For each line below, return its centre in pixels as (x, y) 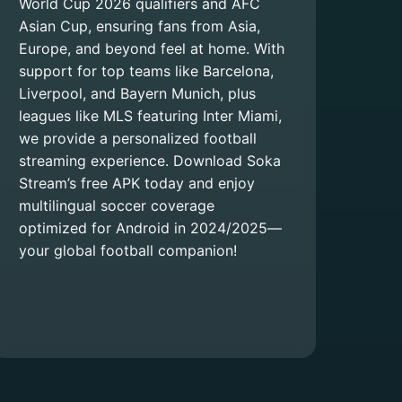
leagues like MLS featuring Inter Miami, (151, 116)
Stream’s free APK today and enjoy (137, 184)
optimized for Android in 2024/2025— (151, 228)
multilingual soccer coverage (117, 206)
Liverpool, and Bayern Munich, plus (138, 94)
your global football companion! (128, 251)
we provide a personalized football (138, 139)
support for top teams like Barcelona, (147, 71)
